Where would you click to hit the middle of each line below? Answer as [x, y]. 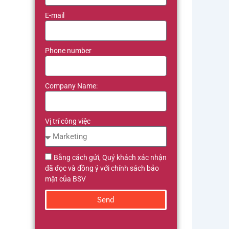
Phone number [68, 51]
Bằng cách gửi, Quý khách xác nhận [110, 157]
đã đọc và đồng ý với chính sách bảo [102, 168]
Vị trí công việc [67, 121]
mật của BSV [65, 179]
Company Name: [71, 86]
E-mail [54, 15]
